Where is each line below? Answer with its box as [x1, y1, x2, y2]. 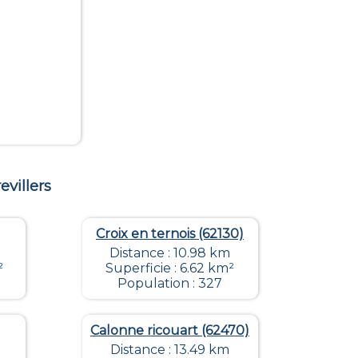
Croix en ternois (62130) [96, 226, 244, 242]
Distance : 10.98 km [109, 245, 230, 261]
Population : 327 [117, 276, 222, 292]
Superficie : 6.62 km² [105, 261, 234, 276]
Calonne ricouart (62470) [90, 323, 249, 339]
